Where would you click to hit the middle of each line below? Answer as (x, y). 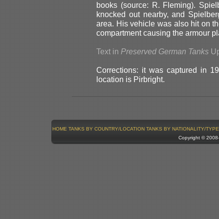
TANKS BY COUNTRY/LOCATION (106, 129)
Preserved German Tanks (165, 51)
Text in (109, 51)
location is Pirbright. (131, 79)
